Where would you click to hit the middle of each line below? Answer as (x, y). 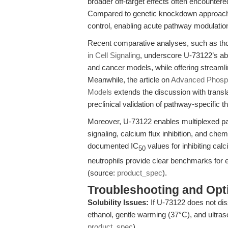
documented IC (113, 146)
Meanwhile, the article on (129, 80)
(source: (102, 173)
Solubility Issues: (118, 202)
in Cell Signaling (114, 55)
